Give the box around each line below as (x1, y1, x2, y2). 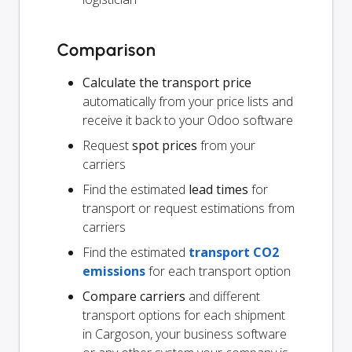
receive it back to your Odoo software (82, 111, 293, 129)
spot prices (132, 136, 197, 154)
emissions (82, 262, 145, 280)
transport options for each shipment (82, 306, 285, 324)
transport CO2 (189, 243, 279, 261)
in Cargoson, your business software (82, 324, 287, 343)
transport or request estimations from (82, 199, 295, 217)
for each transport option (145, 262, 291, 280)
